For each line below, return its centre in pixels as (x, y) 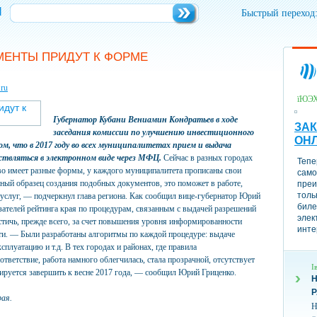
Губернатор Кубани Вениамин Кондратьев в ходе (145, 120)
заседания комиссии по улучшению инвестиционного (154, 132)
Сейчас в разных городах (207, 158)
